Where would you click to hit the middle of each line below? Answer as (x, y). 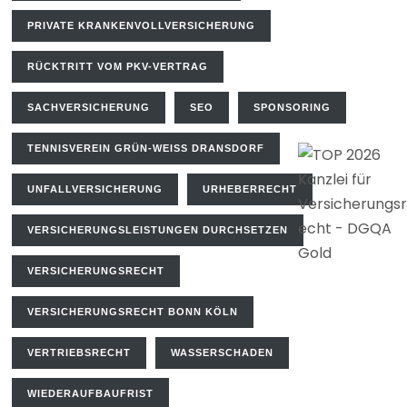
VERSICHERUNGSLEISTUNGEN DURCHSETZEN (158, 230)
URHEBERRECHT (250, 189)
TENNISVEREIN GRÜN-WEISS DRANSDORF (146, 148)
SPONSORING (293, 107)
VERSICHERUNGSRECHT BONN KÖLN (133, 312)
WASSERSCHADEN (223, 352)
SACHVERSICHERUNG (89, 107)
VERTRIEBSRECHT (79, 352)
